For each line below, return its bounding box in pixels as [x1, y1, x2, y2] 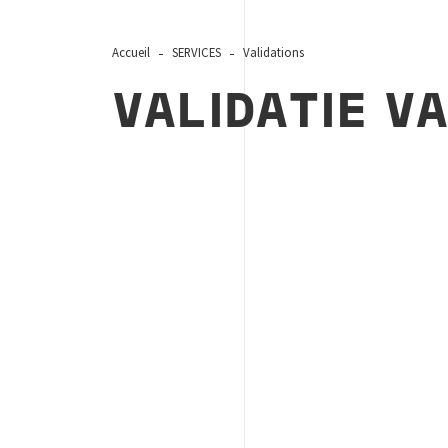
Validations [242, 44, 304, 61]
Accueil [111, 44, 150, 61]
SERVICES [168, 44, 221, 61]
